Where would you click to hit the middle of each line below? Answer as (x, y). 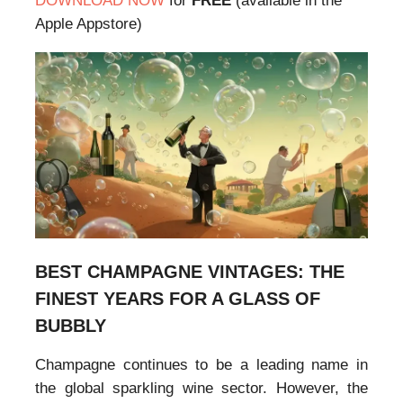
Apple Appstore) (89, 24)
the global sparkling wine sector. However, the (201, 389)
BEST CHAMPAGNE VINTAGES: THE (190, 272)
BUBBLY (71, 326)
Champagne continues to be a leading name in (201, 365)
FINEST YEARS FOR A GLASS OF (178, 299)
